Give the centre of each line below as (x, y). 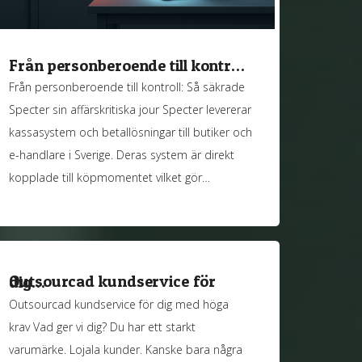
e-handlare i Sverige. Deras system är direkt (122, 155)
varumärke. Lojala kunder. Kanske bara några (126, 349)
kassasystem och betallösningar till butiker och (131, 133)
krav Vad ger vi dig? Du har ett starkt (103, 326)
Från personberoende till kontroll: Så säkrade (127, 87)
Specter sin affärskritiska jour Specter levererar (130, 110)
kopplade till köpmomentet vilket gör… (110, 178)
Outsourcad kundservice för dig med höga (119, 304)
